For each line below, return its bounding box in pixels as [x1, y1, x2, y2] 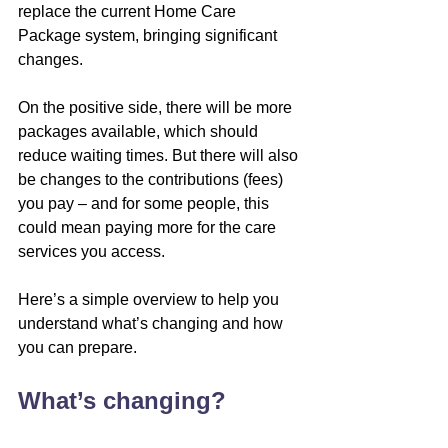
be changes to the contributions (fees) [18, 170, 287, 188]
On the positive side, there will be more [18, 98, 296, 116]
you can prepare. [18, 338, 137, 356]
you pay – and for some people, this [18, 194, 273, 212]
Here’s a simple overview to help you [18, 290, 283, 308]
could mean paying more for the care [18, 218, 280, 236]
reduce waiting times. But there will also [18, 146, 302, 164]
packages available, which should [18, 122, 262, 140]
